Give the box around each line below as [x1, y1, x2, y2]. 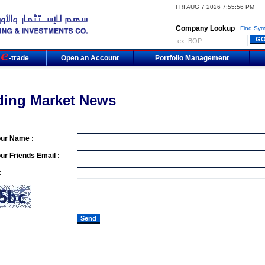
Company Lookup [176, 24, 235, 33]
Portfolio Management [154, 54, 229, 62]
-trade [9, 54, 29, 62]
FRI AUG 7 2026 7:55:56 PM [176, 4, 254, 10]
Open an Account [61, 54, 119, 62]
